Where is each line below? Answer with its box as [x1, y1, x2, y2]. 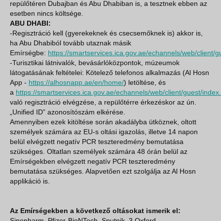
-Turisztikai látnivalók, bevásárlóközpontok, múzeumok [10, 59, 180, 67]
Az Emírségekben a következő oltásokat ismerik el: [10, 207, 181, 215]
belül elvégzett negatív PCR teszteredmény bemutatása [10, 138, 184, 146]
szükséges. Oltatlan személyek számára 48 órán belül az [10, 147, 187, 155]
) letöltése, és [124, 78, 166, 86]
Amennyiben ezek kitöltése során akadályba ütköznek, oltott [10, 118, 196, 126]
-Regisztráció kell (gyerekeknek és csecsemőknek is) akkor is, [10, 29, 203, 37]
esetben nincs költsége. [10, 9, 83, 17]
